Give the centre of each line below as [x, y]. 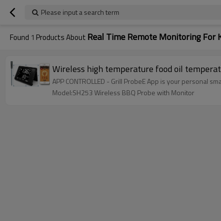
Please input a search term [80, 12]
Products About [61, 37]
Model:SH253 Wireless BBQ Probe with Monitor [123, 92]
